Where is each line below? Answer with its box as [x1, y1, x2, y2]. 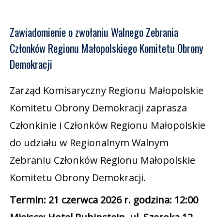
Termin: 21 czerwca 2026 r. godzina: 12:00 [10, 193, 198, 207]
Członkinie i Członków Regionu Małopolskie [10, 119, 205, 132]
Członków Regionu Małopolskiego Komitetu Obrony [10, 40, 203, 56]
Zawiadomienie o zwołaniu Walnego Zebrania [10, 24, 178, 40]
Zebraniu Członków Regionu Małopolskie [10, 154, 195, 167]
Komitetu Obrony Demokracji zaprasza [10, 101, 187, 115]
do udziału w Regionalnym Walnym [10, 136, 169, 150]
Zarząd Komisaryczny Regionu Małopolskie [10, 84, 203, 97]
